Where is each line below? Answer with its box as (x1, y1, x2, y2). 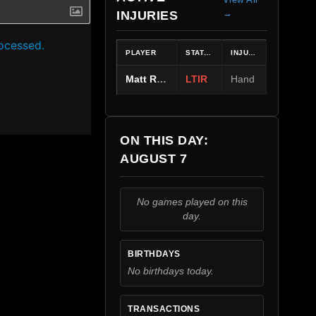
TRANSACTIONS (128, 304, 200, 314)
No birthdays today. (128, 266, 214, 276)
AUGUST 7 (120, 152, 188, 166)
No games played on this (136, 197, 248, 207)
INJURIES (116, 8, 178, 23)
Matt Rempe (157, 74, 167, 85)
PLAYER (126, 49, 157, 56)
